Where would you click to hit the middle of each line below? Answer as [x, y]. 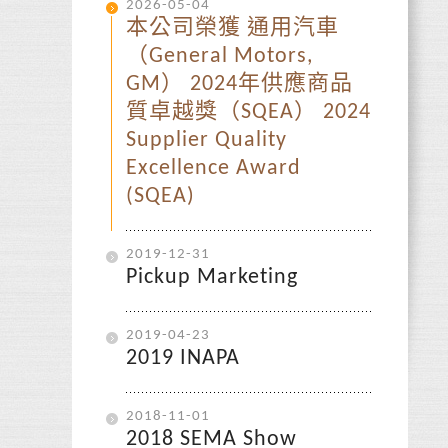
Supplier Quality [206, 140]
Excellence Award [213, 168]
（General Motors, [219, 56]
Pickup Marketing [211, 277]
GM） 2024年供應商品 [239, 84]
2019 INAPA [182, 358]
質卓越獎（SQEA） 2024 [248, 112]
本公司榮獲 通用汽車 [232, 28]
